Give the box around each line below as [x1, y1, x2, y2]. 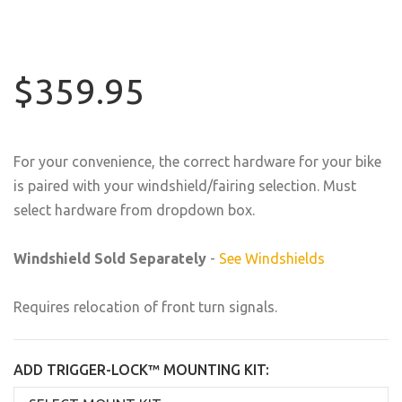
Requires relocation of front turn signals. [13, 299, 277, 315]
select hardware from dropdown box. [13, 202, 255, 218]
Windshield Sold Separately [13, 250, 206, 267]
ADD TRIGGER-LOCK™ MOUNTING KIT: [13, 362, 269, 378]
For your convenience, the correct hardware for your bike [13, 153, 381, 170]
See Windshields [219, 250, 325, 267]
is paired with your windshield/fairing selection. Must [13, 178, 356, 194]
